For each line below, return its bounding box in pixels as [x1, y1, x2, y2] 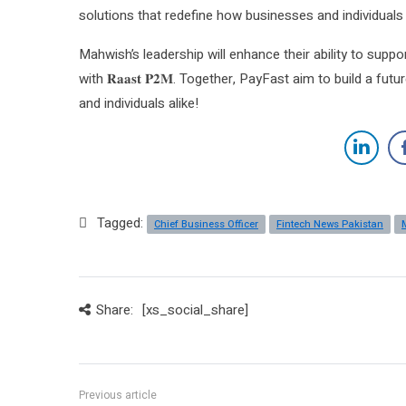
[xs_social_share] [141, 299, 248, 320]
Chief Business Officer [154, 216, 258, 232]
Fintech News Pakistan [276, 216, 383, 232]
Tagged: [97, 212, 147, 233]
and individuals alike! [79, 92, 198, 113]
